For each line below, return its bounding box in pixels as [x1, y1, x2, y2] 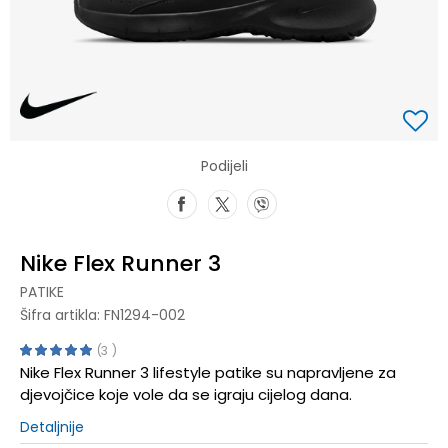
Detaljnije [20, 416, 84, 437]
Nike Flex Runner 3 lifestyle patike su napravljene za [20, 361, 396, 383]
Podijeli [200, 155, 248, 176]
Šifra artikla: [20, 304, 104, 325]
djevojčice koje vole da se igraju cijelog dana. [20, 383, 352, 405]
